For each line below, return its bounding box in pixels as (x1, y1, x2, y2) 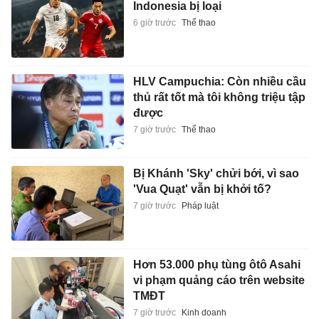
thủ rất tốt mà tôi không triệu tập (132, 91, 305, 104)
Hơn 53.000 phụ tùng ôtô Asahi (132, 258, 300, 271)
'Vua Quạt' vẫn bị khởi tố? (132, 182, 271, 195)
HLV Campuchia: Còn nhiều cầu (132, 75, 306, 88)
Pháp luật (181, 200, 219, 211)
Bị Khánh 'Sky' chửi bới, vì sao (132, 167, 299, 179)
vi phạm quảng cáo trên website (132, 274, 305, 287)
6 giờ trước (132, 17, 176, 28)
